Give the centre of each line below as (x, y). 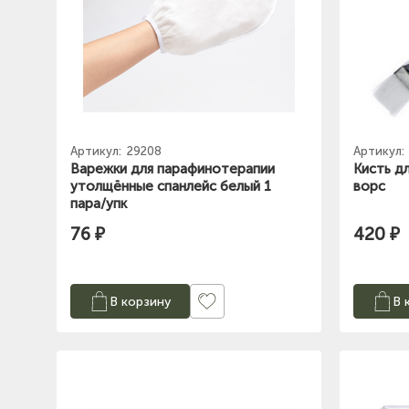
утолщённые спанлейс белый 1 (171, 187)
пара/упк (99, 204)
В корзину (140, 301)
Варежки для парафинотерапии (173, 169)
